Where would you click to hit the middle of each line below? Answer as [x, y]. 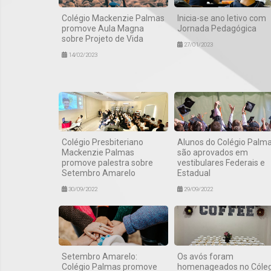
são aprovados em [212, 153]
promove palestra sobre [107, 163]
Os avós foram [205, 257]
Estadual [194, 173]
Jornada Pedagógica [217, 28]
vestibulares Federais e [221, 163]
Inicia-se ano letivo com [221, 18]
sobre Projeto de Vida [103, 38]
